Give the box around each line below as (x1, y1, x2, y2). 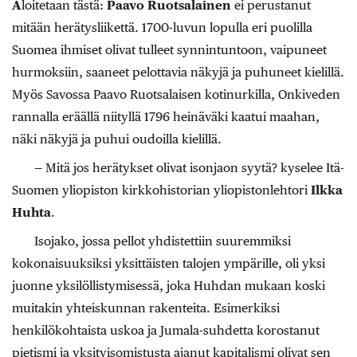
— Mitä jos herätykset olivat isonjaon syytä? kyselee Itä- (34, 160, 344, 176)
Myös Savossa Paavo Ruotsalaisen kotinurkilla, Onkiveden (12, 87, 340, 103)
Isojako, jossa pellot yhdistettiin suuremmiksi (34, 233, 291, 249)
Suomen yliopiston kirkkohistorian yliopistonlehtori (12, 182, 311, 198)
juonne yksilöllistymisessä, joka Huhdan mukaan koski (12, 278, 325, 294)
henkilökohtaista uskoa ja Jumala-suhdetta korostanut (12, 323, 320, 339)
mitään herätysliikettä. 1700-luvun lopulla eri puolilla (12, 20, 312, 36)
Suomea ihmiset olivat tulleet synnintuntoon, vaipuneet (12, 42, 327, 58)
